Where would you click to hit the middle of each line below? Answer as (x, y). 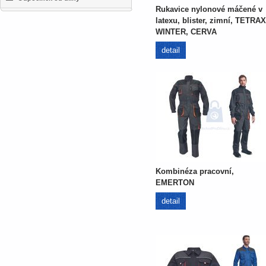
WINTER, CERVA (186, 32)
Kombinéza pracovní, (195, 171)
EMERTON (175, 183)
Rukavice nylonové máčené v (209, 9)
